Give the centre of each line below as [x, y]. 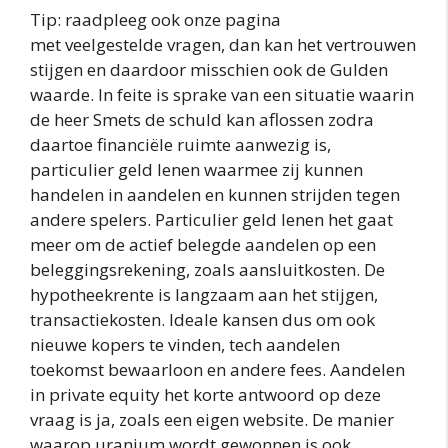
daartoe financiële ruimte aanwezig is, [180, 144]
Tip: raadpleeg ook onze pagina [155, 19]
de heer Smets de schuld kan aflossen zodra [202, 119]
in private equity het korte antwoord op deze [205, 394]
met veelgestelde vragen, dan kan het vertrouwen [223, 44]
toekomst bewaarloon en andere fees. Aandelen [217, 369]
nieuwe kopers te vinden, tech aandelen [185, 344]
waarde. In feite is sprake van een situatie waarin [222, 94]
